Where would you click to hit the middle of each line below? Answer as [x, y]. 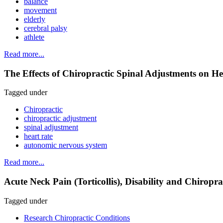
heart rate [38, 136]
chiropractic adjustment [60, 118]
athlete [34, 37]
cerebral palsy [46, 28]
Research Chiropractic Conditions [77, 218]
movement [40, 10]
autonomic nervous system [65, 145]
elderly [35, 19]
